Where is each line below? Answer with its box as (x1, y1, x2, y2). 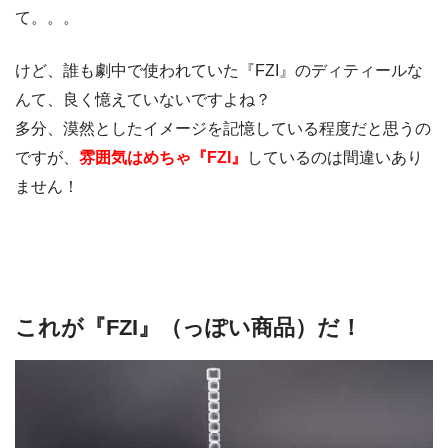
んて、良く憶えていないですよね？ (15, 90, 271, 108)
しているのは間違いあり (247, 148, 423, 166)
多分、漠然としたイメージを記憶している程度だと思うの (15, 119, 431, 137)
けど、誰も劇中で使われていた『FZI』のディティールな (15, 61, 423, 79)
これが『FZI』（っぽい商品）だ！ (15, 314, 362, 340)
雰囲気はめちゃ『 (79, 148, 207, 166)
